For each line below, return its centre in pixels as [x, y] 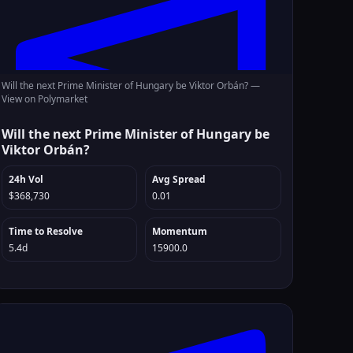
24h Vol [26, 179]
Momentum [180, 231]
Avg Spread [179, 179]
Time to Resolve [45, 231]
